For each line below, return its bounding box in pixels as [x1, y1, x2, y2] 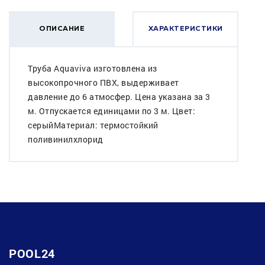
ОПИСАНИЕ [39, 25, 85, 33]
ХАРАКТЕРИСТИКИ [148, 25, 223, 33]
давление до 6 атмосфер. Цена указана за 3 [28, 91, 211, 102]
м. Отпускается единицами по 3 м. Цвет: [28, 105, 195, 117]
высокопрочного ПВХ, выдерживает [28, 76, 179, 88]
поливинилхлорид [28, 133, 104, 145]
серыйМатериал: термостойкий [28, 119, 159, 131]
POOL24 [9, 245, 55, 261]
